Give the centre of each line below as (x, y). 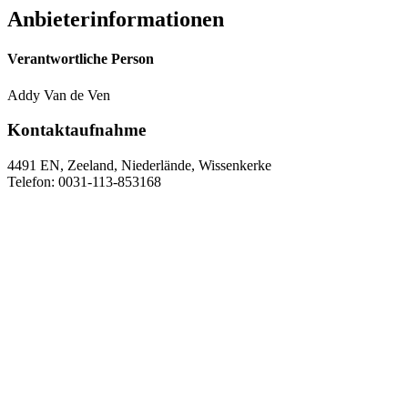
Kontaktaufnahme (76, 130)
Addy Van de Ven (59, 95)
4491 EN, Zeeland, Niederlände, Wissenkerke (139, 165)
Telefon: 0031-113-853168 (84, 181)
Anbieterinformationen (116, 19)
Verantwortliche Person (81, 59)
